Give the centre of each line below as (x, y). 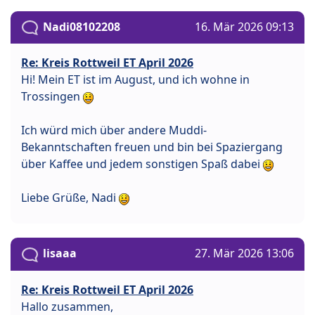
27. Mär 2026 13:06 (244, 253)
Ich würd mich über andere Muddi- (114, 130)
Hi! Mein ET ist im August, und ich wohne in (135, 80)
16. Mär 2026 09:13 (244, 27)
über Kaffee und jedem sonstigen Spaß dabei (142, 164)
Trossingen (52, 97)
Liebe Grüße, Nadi (70, 198)
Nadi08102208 (82, 27)
